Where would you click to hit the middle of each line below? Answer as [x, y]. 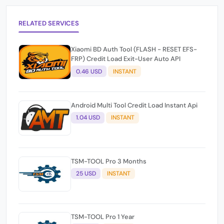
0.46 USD [89, 71]
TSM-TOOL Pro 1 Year [103, 217]
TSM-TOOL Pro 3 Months [109, 161]
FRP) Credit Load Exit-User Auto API [126, 59]
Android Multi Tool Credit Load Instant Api [134, 105]
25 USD [86, 173]
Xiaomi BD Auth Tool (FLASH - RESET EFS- [134, 49]
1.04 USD [88, 118]
